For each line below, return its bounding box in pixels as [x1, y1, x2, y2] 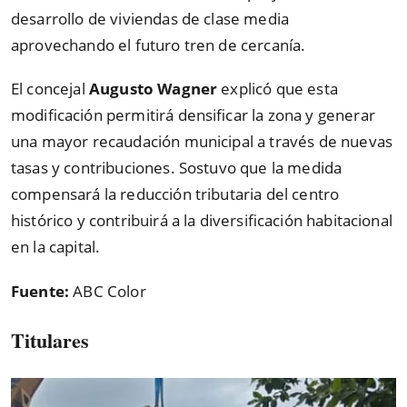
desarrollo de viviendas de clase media [11, 7, 290, 29]
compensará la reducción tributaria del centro [11, 184, 340, 205]
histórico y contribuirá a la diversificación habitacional [11, 210, 392, 232]
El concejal [11, 78, 85, 100]
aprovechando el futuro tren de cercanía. [11, 34, 306, 55]
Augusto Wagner [84, 78, 218, 100]
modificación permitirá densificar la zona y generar [11, 104, 375, 126]
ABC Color [73, 280, 146, 302]
